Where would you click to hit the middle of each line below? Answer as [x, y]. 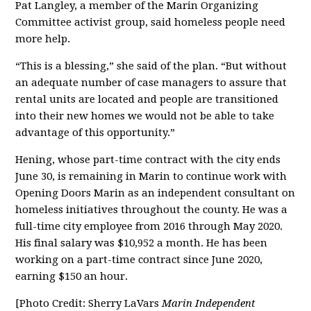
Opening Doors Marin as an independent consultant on [155, 193]
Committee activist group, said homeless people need [151, 22]
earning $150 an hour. [72, 276]
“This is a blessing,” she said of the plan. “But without [151, 66]
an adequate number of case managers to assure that [151, 82]
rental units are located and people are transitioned [147, 99]
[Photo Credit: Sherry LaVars [89, 303]
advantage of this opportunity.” [95, 132]
